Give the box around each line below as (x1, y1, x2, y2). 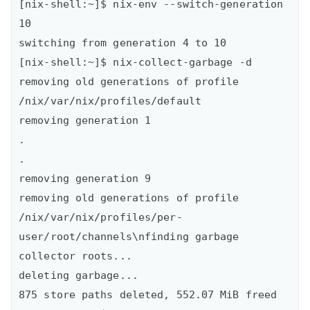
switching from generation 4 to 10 (19, 36, 227, 49)
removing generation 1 (19, 113, 152, 127)
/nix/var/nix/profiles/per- (19, 210, 183, 224)
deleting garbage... (19, 268, 138, 282)
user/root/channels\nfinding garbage (19, 230, 239, 243)
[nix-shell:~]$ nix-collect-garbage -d (19, 55, 258, 69)
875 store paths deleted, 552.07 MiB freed (19, 288, 277, 301)
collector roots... (19, 249, 132, 262)
